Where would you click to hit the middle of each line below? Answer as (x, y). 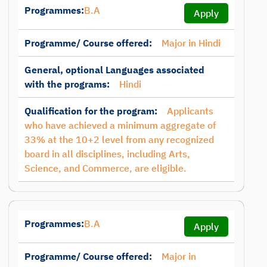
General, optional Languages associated (114, 70)
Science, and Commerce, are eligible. (105, 168)
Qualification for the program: (91, 111)
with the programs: (67, 84)
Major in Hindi (191, 43)
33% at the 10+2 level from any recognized (119, 139)
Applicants (190, 111)
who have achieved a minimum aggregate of (120, 125)
